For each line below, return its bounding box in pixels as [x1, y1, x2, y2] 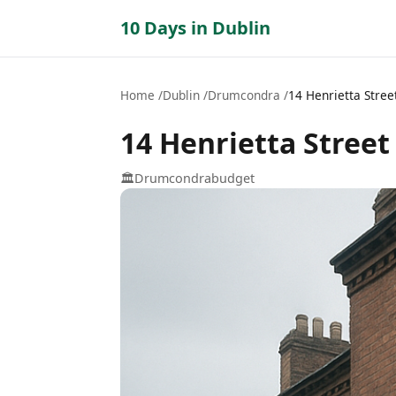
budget [211, 170, 255, 187]
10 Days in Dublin [120, 16, 270, 40]
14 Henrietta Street [120, 124, 390, 162]
